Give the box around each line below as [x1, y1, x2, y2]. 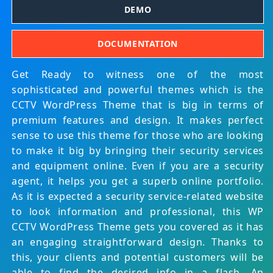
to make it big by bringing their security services [12, 143, 264, 157]
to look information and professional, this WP [12, 204, 264, 218]
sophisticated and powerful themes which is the [12, 82, 264, 96]
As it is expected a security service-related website [12, 189, 264, 203]
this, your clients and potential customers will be [12, 250, 264, 264]
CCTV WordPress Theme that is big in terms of [12, 97, 264, 112]
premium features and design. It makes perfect [12, 113, 264, 127]
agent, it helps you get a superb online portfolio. [12, 174, 264, 188]
